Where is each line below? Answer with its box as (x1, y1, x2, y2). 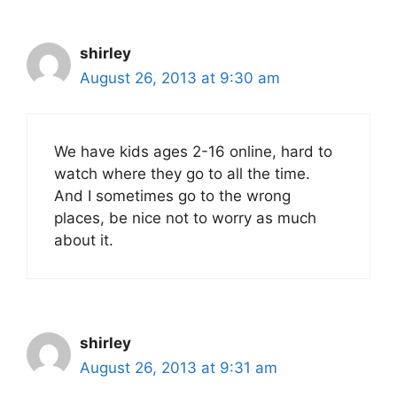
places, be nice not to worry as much (54, 209, 316, 228)
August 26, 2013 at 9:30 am (80, 68, 280, 87)
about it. (54, 231, 113, 250)
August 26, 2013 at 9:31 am (80, 359, 277, 378)
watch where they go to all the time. (54, 165, 310, 183)
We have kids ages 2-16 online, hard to (54, 143, 332, 161)
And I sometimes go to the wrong (54, 187, 291, 206)
